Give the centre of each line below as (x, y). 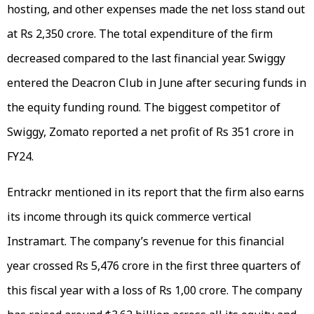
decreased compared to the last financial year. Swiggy (146, 59)
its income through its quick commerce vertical (129, 217)
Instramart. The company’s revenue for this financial (146, 241)
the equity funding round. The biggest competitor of (144, 108)
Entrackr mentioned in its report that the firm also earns (156, 192)
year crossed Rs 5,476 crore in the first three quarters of (154, 266)
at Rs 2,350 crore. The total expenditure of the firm (140, 34)
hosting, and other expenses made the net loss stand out (156, 9)
